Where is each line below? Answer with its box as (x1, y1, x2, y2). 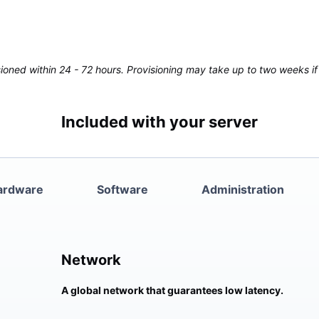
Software (97, 182, 148, 197)
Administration (202, 182, 284, 197)
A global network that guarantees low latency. (61, 284, 283, 297)
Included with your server (61, 112, 258, 131)
